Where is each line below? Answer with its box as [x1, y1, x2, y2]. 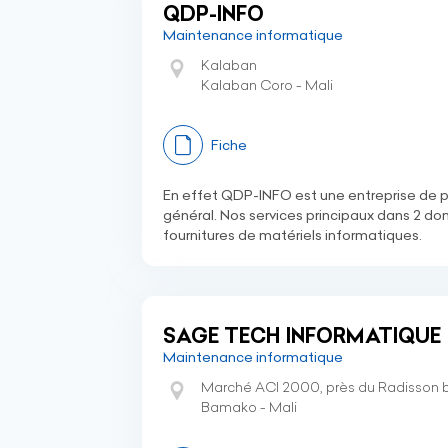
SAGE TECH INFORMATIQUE [163, 323, 441, 348]
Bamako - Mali [201, 398, 297, 416]
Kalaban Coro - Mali [201, 76, 333, 94]
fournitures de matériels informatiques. [163, 226, 422, 244]
